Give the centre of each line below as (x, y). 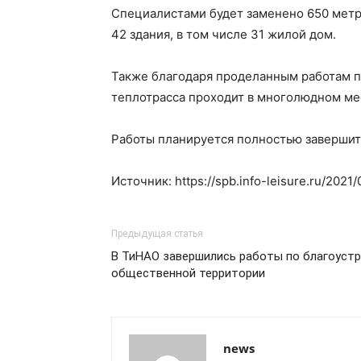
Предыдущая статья (157, 234)
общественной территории (188, 273)
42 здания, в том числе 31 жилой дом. (224, 34)
